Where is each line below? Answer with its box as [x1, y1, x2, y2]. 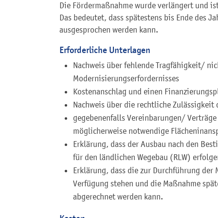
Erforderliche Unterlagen [59, 44, 150, 56]
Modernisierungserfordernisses [73, 73, 179, 84]
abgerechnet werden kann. [73, 192, 163, 202]
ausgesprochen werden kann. [59, 25, 158, 35]
